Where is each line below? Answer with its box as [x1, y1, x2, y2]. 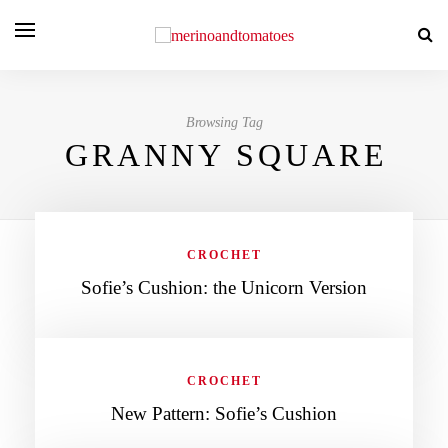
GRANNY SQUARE [64, 137, 388, 173]
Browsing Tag [185, 115, 263, 130]
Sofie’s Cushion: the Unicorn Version [81, 277, 367, 298]
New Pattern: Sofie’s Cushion [111, 403, 337, 424]
